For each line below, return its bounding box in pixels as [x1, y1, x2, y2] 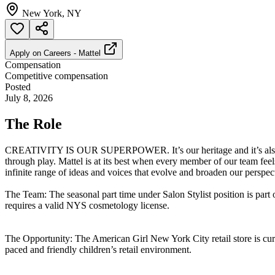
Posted [5, 81, 31, 92]
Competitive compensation [5, 70, 108, 81]
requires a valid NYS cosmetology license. [5, 199, 169, 211]
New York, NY [22, 7, 82, 18]
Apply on [10, 48, 44, 58]
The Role [5, 115, 62, 132]
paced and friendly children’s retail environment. [5, 244, 192, 255]
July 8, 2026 [5, 92, 53, 103]
